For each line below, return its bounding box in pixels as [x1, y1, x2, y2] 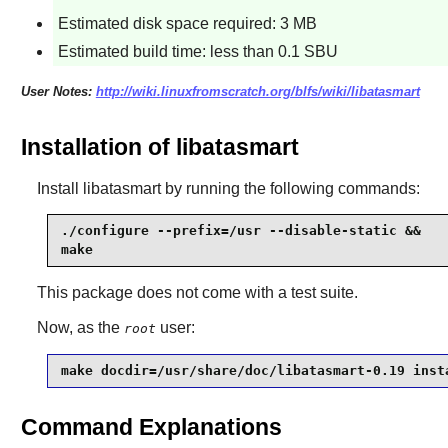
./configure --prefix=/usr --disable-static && [60, 223, 421, 239]
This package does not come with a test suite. [36, 283, 358, 301]
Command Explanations [20, 414, 282, 441]
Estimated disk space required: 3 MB [57, 14, 317, 32]
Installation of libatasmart [20, 134, 299, 161]
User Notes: [20, 84, 96, 100]
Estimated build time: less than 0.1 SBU [57, 43, 338, 61]
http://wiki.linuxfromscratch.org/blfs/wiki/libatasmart [95, 84, 420, 100]
